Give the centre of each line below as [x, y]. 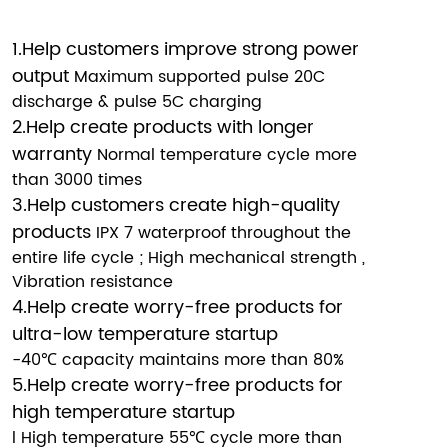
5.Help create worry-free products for [177, 385]
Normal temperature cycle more [226, 154]
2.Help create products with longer [162, 127]
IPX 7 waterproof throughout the [223, 232]
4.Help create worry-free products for [177, 307]
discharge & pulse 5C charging [136, 101]
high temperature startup [123, 412]
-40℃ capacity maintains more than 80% [177, 359]
